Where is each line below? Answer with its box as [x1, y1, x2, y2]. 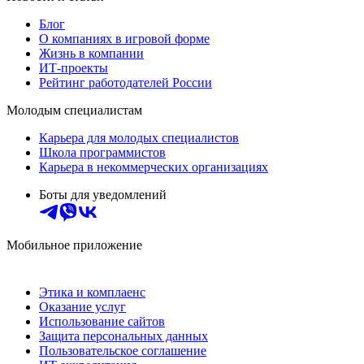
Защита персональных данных [39, 329, 208, 344]
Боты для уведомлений [39, 188, 167, 202]
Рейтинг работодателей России [39, 76, 212, 90]
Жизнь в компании [39, 46, 144, 61]
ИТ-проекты [39, 61, 108, 76]
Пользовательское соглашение [39, 344, 206, 358]
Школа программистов [39, 145, 166, 160]
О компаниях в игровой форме [39, 32, 210, 46]
